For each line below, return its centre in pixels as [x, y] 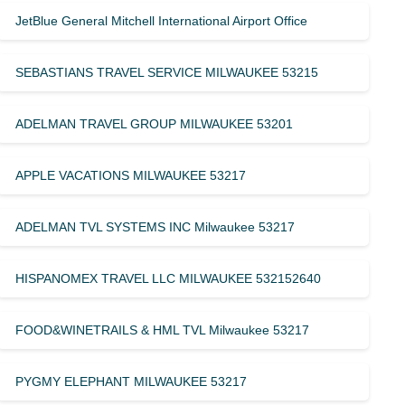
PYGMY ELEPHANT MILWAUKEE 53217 [132, 381]
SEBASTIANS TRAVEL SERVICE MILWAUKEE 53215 [167, 72]
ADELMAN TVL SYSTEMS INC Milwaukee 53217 [155, 226]
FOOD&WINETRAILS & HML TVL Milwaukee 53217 [163, 330]
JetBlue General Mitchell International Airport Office [162, 20]
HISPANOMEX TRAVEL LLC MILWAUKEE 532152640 [169, 278]
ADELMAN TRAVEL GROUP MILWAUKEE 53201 [155, 123]
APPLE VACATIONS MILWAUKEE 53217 [131, 175]
